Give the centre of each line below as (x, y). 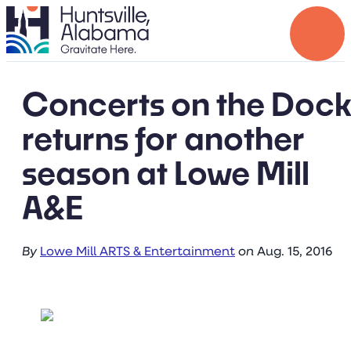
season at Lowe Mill (166, 173)
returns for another (163, 138)
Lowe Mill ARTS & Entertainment (138, 252)
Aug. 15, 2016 (295, 252)
